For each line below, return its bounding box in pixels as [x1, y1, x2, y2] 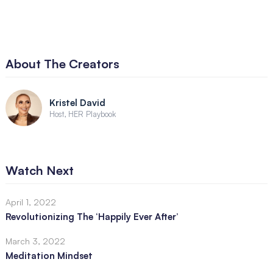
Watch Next [5, 163, 74, 179]
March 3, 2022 [5, 236, 65, 247]
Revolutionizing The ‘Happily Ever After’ [5, 211, 179, 223]
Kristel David [49, 96, 105, 108]
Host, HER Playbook [49, 108, 116, 119]
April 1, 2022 [5, 197, 56, 208]
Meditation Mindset [5, 250, 93, 262]
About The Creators [5, 56, 119, 72]
